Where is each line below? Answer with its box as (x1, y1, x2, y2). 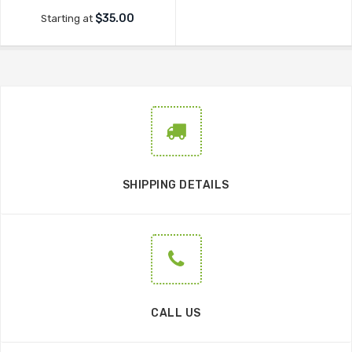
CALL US (151, 306, 201, 321)
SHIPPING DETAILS (123, 178, 229, 192)
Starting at (41, 13, 96, 25)
